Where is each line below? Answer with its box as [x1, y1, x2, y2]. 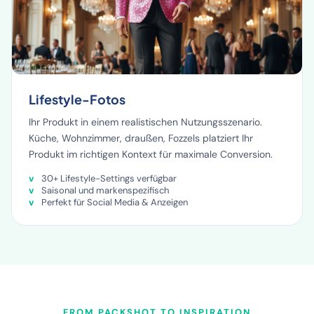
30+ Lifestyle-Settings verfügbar [41, 172, 177, 184]
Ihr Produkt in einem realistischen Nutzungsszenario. [29, 115, 262, 128]
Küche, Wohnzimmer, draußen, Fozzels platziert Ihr [29, 131, 253, 144]
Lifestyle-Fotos [29, 90, 125, 107]
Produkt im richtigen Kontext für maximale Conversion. [29, 147, 273, 161]
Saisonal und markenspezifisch [41, 184, 169, 196]
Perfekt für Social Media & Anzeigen [41, 196, 188, 208]
